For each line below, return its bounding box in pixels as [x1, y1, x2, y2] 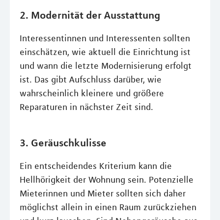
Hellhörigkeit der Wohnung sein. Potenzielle [20, 174, 193, 185]
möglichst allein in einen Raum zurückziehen [20, 202, 196, 213]
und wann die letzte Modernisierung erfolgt [20, 60, 192, 71]
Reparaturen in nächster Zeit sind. [20, 102, 153, 112]
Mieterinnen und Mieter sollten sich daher [20, 188, 186, 199]
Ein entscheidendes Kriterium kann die [20, 161, 172, 171]
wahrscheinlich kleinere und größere [20, 88, 164, 99]
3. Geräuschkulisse [20, 136, 107, 149]
